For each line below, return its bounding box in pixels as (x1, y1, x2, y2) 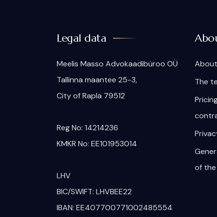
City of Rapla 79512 (57, 91, 125, 101)
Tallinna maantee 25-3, (57, 75, 137, 85)
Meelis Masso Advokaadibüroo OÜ (57, 59, 178, 69)
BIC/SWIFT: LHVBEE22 (57, 186, 132, 197)
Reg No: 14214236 (57, 123, 118, 133)
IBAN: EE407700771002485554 (57, 202, 172, 213)
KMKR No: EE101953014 (57, 139, 137, 149)
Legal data (57, 31, 106, 45)
